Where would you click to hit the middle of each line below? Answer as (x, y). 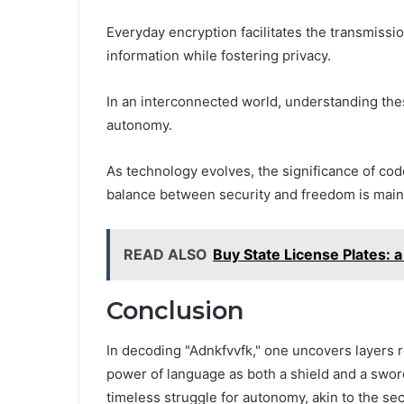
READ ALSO (165, 254)
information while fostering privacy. (219, 55)
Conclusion (175, 310)
